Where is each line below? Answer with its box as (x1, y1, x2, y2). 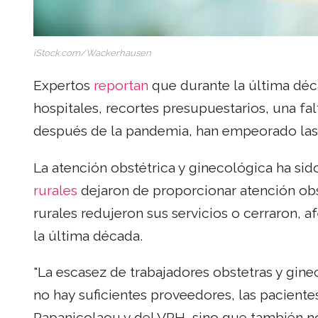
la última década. (33, 227, 143, 244)
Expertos (33, 77, 94, 94)
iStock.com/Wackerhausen (33, 48, 151, 59)
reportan (94, 77, 148, 94)
